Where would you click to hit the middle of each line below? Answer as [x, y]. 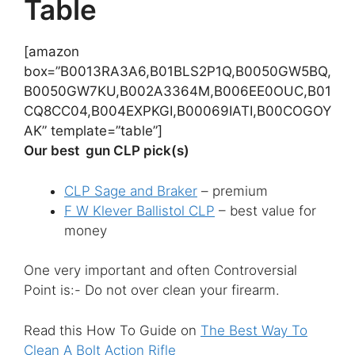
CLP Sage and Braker [131, 191]
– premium [233, 191]
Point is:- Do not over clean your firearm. [152, 290]
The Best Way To [254, 330]
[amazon [52, 52]
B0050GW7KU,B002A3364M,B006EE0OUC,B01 [177, 92]
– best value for [265, 210]
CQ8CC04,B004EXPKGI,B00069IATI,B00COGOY [177, 111]
